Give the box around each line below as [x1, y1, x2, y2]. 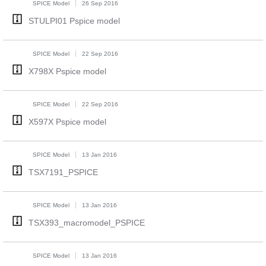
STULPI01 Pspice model [28, 16, 120, 26]
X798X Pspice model [28, 66, 106, 76]
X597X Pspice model [28, 117, 106, 126]
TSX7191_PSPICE [28, 167, 98, 177]
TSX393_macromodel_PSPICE [28, 218, 145, 227]
